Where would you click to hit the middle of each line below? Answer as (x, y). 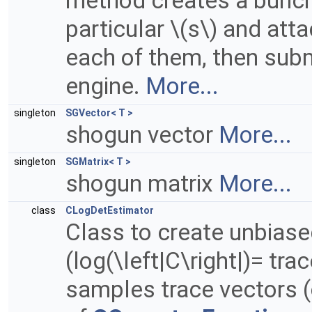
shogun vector (142, 135)
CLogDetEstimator (110, 210)
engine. (106, 86)
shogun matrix (142, 184)
